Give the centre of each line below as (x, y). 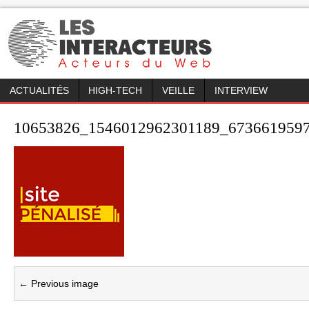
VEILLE (178, 90)
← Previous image (59, 283)
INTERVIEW (241, 90)
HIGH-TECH (116, 90)
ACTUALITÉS (39, 90)
